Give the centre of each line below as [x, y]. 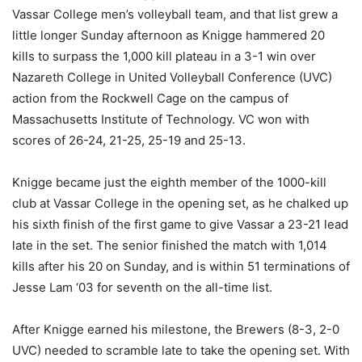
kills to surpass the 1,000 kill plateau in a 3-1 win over [164, 56]
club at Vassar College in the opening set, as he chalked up [180, 203]
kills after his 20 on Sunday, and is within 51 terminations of [181, 266]
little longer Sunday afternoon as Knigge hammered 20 [168, 35]
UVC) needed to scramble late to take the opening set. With [181, 350]
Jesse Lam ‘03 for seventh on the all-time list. [142, 287]
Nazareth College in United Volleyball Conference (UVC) [172, 77]
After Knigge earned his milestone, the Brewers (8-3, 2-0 [176, 329]
